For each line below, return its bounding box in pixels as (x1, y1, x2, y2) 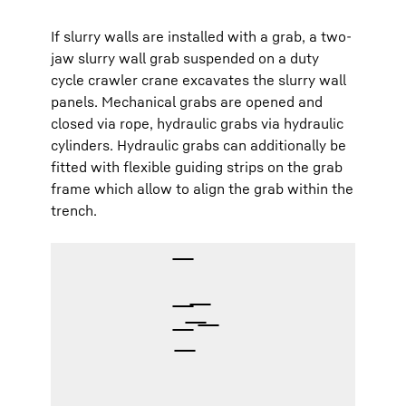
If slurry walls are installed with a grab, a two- (51, 27, 352, 45)
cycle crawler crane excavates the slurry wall (51, 71, 346, 89)
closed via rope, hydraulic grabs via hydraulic (51, 114, 343, 132)
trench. (51, 201, 97, 219)
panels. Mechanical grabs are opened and (51, 92, 323, 111)
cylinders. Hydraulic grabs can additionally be (51, 136, 346, 154)
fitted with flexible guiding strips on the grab (51, 158, 343, 176)
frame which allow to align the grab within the (51, 179, 353, 198)
